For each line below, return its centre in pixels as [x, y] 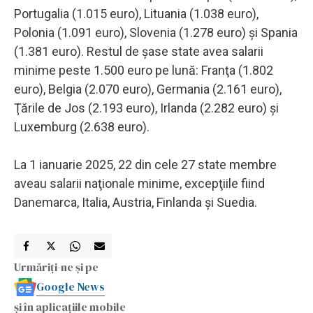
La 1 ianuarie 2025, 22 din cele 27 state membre [145, 164]
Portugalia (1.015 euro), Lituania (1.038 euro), [136, 13]
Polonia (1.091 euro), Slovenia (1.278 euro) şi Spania [156, 32]
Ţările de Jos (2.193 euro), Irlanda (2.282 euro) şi [146, 108]
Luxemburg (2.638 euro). [82, 126]
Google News [71, 286]
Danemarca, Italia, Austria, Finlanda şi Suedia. [136, 202]
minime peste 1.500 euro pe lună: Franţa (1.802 [144, 70]
